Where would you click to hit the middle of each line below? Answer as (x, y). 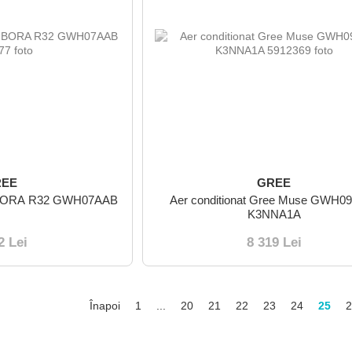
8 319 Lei (274, 242)
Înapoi (103, 305)
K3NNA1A (274, 214)
